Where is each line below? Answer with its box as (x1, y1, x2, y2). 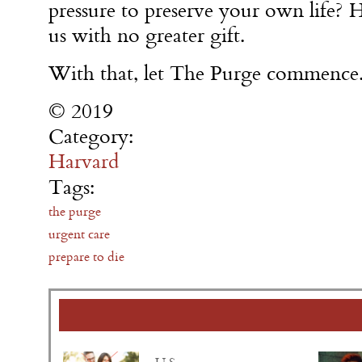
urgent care (48, 225, 110, 242)
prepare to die (48, 247, 124, 265)
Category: (48, 123, 139, 149)
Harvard (48, 148, 119, 175)
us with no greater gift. (48, 22, 250, 48)
